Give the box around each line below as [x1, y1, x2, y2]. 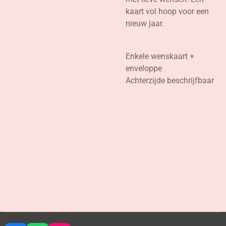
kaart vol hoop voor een [126, 7, 209, 17]
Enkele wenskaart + [126, 51, 194, 61]
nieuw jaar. [126, 19, 164, 29]
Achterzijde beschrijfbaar [126, 75, 214, 85]
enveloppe [126, 63, 162, 73]
